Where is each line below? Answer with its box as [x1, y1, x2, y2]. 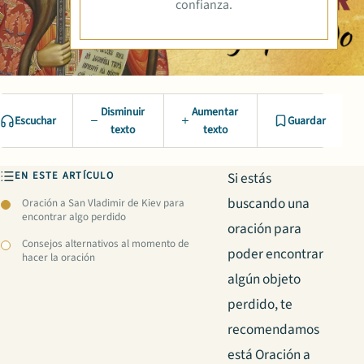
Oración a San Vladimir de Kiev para [22, 195, 185, 210]
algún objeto [227, 269, 301, 290]
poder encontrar [227, 244, 323, 265]
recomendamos [227, 319, 319, 340]
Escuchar [15, 112, 56, 129]
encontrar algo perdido [22, 209, 127, 224]
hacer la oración [22, 249, 96, 265]
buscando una [227, 193, 310, 214]
